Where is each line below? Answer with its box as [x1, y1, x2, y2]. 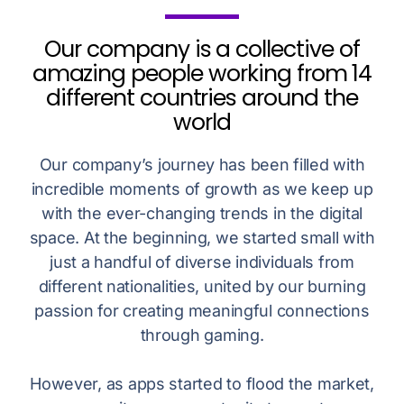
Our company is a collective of [44, 33, 360, 66]
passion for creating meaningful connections [34, 301, 370, 321]
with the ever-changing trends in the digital [41, 204, 363, 224]
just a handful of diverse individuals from [50, 252, 354, 272]
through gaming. [140, 326, 264, 345]
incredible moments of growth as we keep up [31, 179, 373, 199]
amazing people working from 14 [32, 58, 372, 90]
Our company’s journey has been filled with [39, 155, 365, 175]
